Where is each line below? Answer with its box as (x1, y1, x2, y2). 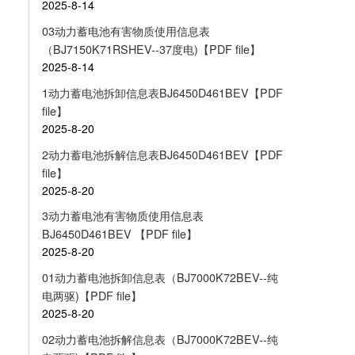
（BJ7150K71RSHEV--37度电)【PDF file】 (41, 40, 261, 57)
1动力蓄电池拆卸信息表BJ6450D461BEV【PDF (41, 84, 283, 101)
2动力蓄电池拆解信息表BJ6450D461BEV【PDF (41, 146, 283, 162)
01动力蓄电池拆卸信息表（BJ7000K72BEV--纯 (41, 269, 278, 286)
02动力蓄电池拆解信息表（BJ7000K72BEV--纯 (41, 331, 278, 348)
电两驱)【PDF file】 (41, 288, 142, 304)
